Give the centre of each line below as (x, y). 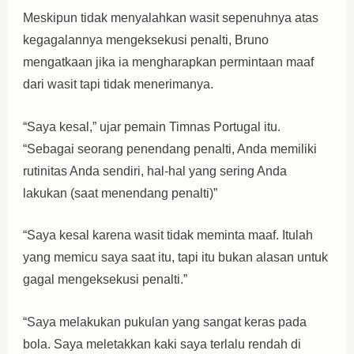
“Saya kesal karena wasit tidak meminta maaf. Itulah (168, 235)
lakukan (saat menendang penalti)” (120, 193)
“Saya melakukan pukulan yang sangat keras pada (164, 322)
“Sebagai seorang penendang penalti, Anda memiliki (169, 149)
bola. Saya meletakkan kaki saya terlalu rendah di (162, 344)
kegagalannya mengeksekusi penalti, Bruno (145, 40)
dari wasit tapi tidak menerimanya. (118, 84)
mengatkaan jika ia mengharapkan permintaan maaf (168, 62)
